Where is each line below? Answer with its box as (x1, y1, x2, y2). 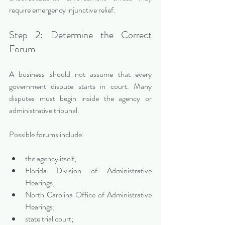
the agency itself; (25, 153, 76, 165)
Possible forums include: (9, 129, 84, 141)
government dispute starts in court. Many (9, 80, 152, 92)
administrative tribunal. (9, 104, 79, 117)
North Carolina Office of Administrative (25, 189, 152, 201)
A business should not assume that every (9, 68, 152, 80)
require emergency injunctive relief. (9, 4, 116, 16)
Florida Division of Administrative (25, 165, 152, 177)
